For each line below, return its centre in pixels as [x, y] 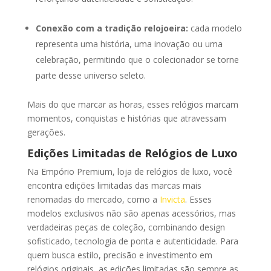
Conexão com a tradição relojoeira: [112, 28]
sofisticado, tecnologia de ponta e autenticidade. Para [132, 241]
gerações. [46, 132]
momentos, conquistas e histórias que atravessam [126, 119]
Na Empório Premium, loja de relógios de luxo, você [129, 172]
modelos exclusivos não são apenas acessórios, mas [131, 214]
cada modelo [215, 28]
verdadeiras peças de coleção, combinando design [126, 227]
